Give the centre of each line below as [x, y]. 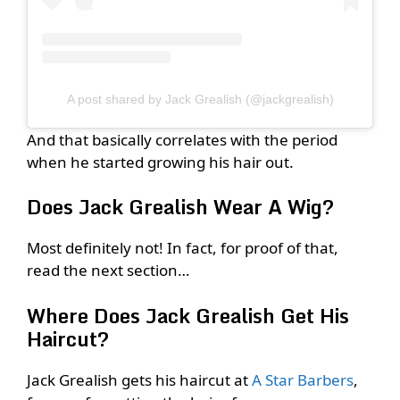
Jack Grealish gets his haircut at [139, 379]
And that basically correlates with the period [182, 139]
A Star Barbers [303, 379]
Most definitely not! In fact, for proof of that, [183, 248]
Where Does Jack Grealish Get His [188, 315]
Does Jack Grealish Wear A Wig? [180, 207]
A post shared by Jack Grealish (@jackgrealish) [200, 99]
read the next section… [108, 271]
